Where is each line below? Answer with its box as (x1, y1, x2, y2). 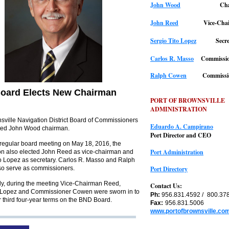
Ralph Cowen (150, 71, 187, 80)
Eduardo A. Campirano (150, 122, 213, 131)
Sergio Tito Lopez (150, 36, 196, 45)
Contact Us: (150, 181, 182, 190)
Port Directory (150, 165, 188, 173)
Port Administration (150, 148, 203, 156)
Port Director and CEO (150, 131, 211, 140)
